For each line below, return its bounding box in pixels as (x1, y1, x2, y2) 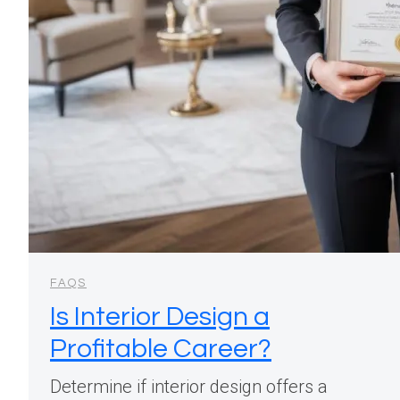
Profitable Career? (50, 335, 271, 363)
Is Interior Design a (50, 303, 270, 331)
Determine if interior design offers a (50, 376, 328, 398)
